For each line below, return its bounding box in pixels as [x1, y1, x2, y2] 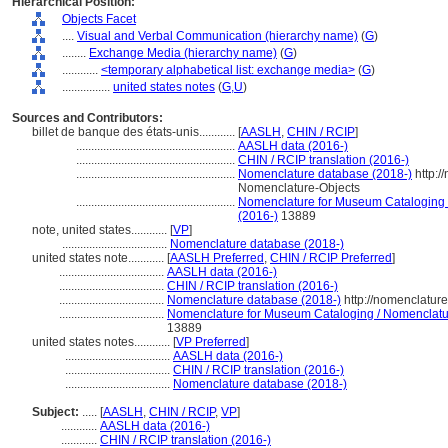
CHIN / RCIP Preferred [270, 251, 392, 265]
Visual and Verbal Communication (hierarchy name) [77, 29, 358, 43]
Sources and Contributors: [12, 111, 163, 125]
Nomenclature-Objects [238, 181, 360, 195]
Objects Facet [62, 12, 136, 26]
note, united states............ [32, 223, 170, 237]
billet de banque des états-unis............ [32, 125, 238, 139]
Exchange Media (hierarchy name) [89, 46, 277, 60]
